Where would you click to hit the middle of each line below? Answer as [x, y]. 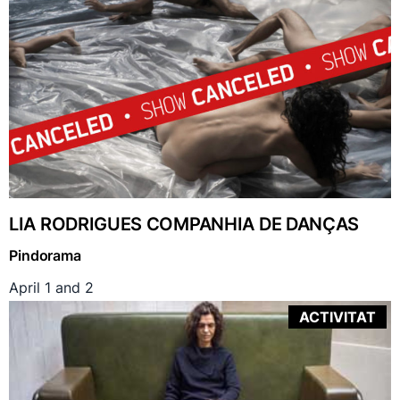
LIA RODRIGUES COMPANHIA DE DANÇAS [184, 225]
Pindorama [46, 256]
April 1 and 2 [51, 288]
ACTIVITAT [337, 317]
